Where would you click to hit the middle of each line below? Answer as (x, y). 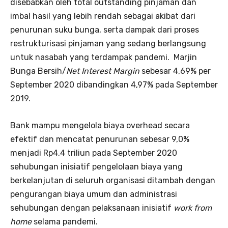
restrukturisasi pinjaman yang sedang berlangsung (108, 43)
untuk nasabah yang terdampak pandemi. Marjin (104, 57)
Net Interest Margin (103, 71)
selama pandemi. (65, 221)
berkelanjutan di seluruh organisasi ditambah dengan (113, 180)
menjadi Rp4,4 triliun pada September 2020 (94, 153)
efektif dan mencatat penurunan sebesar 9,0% (100, 139)
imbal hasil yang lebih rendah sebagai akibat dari (103, 16)
